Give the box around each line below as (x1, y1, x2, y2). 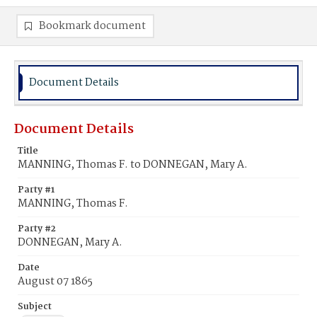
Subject (18, 299, 52, 314)
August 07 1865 (18, 273, 93, 290)
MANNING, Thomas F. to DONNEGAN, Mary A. (18, 156, 248, 173)
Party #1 (18, 183, 54, 197)
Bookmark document (39, 18, 146, 35)
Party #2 (18, 221, 56, 236)
